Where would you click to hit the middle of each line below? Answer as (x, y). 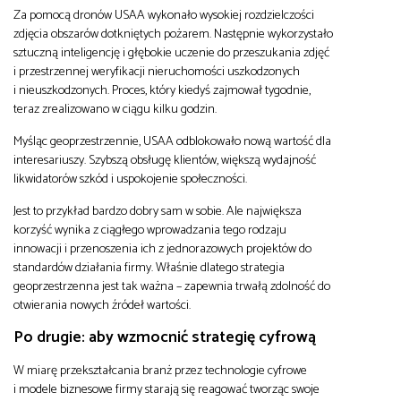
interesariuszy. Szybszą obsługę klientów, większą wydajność (165, 160)
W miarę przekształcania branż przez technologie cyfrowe (160, 370)
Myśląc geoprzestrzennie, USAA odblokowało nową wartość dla (172, 141)
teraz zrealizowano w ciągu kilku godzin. (115, 109)
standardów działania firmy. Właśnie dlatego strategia (149, 267)
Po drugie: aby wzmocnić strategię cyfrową (165, 337)
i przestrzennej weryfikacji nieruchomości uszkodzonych (157, 71)
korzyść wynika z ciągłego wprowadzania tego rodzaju (150, 230)
